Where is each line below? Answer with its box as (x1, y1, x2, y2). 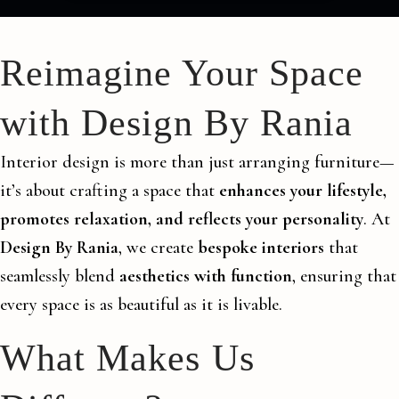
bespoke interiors (198, 236, 324, 258)
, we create (118, 236, 198, 258)
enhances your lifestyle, (219, 179, 387, 201)
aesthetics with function (119, 265, 292, 287)
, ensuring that (292, 265, 396, 287)
